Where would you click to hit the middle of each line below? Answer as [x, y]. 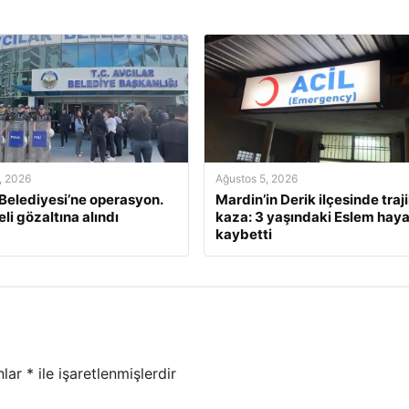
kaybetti [243, 234]
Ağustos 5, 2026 [256, 178]
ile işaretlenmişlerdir [105, 374]
